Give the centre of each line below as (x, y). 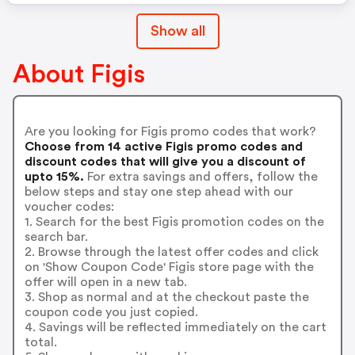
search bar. (56, 237)
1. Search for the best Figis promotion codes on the (174, 221)
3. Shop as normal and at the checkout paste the (166, 297)
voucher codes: (69, 206)
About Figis (79, 74)
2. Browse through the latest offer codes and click (171, 252)
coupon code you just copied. (111, 312)
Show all (177, 31)
